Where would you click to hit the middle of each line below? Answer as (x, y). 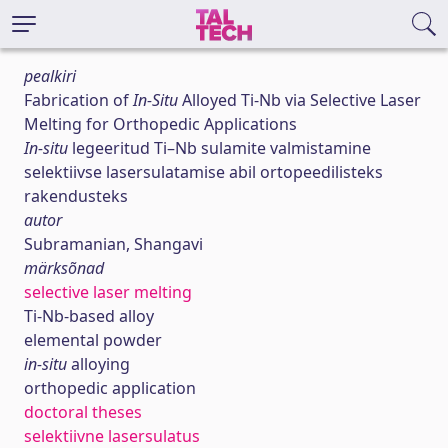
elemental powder (93, 340)
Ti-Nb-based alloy (89, 316)
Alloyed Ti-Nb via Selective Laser (299, 100)
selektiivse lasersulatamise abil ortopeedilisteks (203, 172)
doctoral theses (83, 412)
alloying (98, 364)
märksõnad (64, 268)
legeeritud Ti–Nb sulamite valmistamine (221, 148)
